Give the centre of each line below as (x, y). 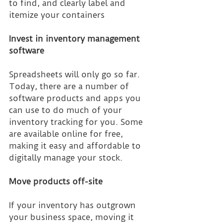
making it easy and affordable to (76, 146)
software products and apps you (76, 98)
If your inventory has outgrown (74, 205)
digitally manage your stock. (66, 158)
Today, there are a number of (70, 86)
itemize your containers (57, 15)
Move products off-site (56, 182)
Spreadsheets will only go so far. (76, 75)
